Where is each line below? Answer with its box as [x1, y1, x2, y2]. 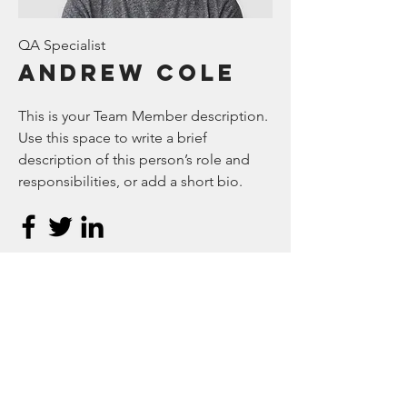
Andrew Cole [18, 58, 236, 87]
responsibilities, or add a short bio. [18, 173, 243, 190]
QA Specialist [18, 36, 105, 54]
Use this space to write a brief [18, 129, 207, 146]
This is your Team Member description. [18, 107, 268, 124]
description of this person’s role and [18, 151, 250, 168]
